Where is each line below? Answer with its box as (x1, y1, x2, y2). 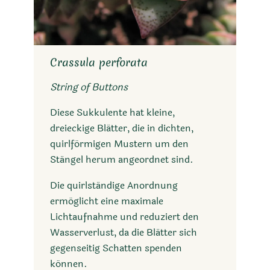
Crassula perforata (49, 55, 148, 71)
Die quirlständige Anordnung (49, 177, 178, 193)
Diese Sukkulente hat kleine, (49, 105, 175, 121)
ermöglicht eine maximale (49, 193, 163, 209)
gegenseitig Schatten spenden (49, 240, 182, 256)
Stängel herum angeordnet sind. (49, 152, 193, 168)
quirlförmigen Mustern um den (49, 136, 189, 152)
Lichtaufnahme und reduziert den (49, 209, 199, 224)
